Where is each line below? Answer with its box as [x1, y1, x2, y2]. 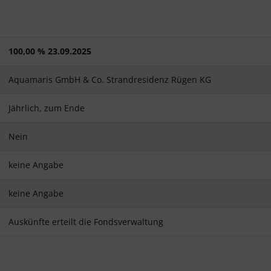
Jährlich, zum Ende [8, 102, 85, 114]
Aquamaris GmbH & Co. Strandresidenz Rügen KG [8, 74, 211, 86]
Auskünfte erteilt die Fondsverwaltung [8, 216, 163, 228]
